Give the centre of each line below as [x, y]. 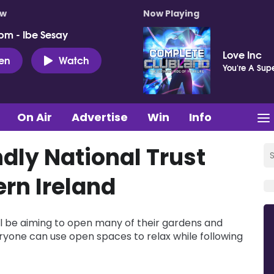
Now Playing [171, 13]
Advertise [100, 117]
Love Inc [242, 54]
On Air [35, 117]
